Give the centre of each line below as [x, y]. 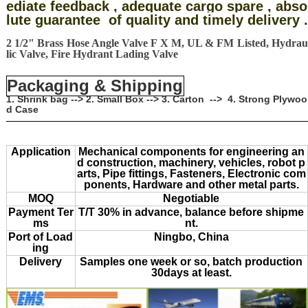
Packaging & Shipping [95, 86]
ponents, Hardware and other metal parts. [191, 185]
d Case [22, 110]
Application [41, 152]
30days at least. [191, 272]
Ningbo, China [191, 236]
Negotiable [191, 198]
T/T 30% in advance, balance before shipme [191, 212]
